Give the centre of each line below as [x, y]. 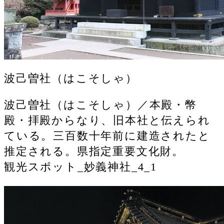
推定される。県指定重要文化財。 [94, 151]
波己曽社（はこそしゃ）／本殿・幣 [100, 105]
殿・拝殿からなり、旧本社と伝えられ [107, 120]
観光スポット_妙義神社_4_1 [80, 167]
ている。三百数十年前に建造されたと [107, 136]
